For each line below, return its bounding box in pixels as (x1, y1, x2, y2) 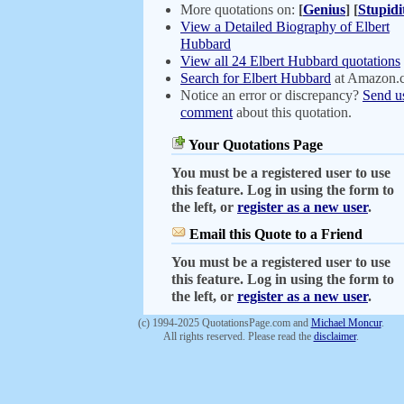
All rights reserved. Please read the (162, 330, 314, 343)
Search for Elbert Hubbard (180, 70, 331, 86)
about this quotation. (233, 105, 352, 120)
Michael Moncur (310, 317, 381, 329)
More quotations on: (180, 2, 298, 17)
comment (180, 105, 233, 120)
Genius (303, 2, 345, 17)
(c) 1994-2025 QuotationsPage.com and (137, 317, 311, 329)
